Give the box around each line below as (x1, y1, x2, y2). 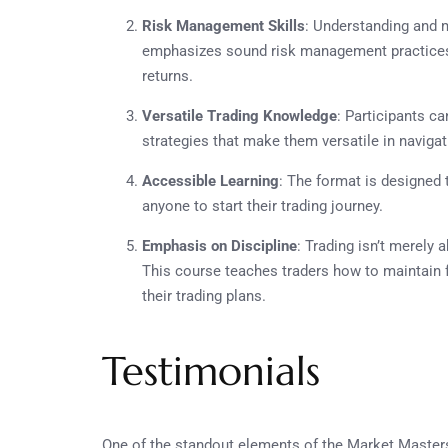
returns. (142, 66, 193, 85)
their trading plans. (142, 286, 266, 305)
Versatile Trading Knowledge (142, 106, 337, 125)
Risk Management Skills (142, 16, 305, 35)
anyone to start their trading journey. (142, 196, 383, 215)
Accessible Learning (142, 171, 279, 190)
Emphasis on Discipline (142, 236, 297, 255)
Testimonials (102, 345, 320, 396)
